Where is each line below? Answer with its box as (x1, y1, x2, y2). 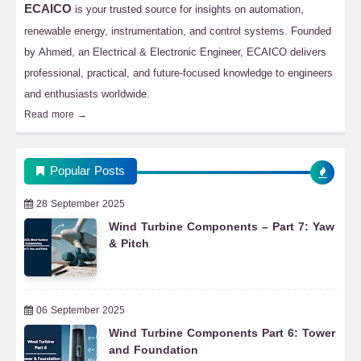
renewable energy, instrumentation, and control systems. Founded (24, 21, 331, 41)
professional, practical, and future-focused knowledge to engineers (24, 63, 333, 83)
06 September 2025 (36, 301, 125, 319)
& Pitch (109, 233, 149, 255)
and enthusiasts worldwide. (24, 84, 150, 104)
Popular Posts (50, 160, 125, 182)
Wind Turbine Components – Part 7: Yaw (109, 216, 334, 238)
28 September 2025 (36, 195, 125, 213)
